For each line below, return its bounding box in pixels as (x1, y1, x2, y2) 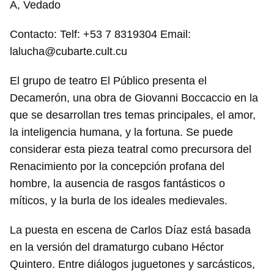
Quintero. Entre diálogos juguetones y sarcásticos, (10, 258, 255, 270)
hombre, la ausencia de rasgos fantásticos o (10, 177, 225, 190)
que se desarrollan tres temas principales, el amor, (10, 109, 256, 121)
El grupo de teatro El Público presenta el (10, 75, 207, 87)
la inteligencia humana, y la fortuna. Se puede (10, 126, 233, 138)
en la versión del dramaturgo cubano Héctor (10, 241, 224, 253)
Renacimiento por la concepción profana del (10, 160, 224, 172)
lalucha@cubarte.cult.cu (10, 45, 127, 57)
